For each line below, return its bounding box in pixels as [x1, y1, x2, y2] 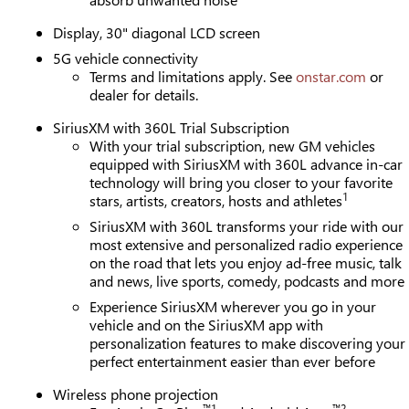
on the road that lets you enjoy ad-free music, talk [89, 252, 403, 272]
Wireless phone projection [53, 383, 219, 404]
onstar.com [296, 66, 367, 86]
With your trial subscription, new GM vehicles [89, 135, 376, 155]
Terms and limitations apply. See [89, 66, 297, 86]
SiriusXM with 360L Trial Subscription [53, 117, 290, 137]
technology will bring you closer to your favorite [89, 172, 393, 192]
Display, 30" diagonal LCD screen [53, 22, 261, 42]
